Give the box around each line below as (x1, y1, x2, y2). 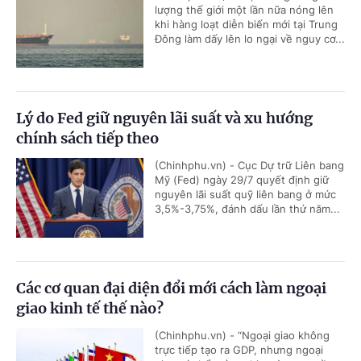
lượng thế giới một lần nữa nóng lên (155, 3, 334, 17)
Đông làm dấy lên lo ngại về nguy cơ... (155, 32, 345, 46)
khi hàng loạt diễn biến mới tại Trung (155, 18, 338, 31)
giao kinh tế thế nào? (16, 299, 164, 318)
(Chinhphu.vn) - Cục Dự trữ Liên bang (155, 159, 344, 172)
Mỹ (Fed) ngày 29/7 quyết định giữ (155, 173, 329, 187)
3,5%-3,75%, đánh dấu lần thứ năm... (155, 202, 340, 216)
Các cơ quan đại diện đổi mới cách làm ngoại (16, 279, 326, 298)
